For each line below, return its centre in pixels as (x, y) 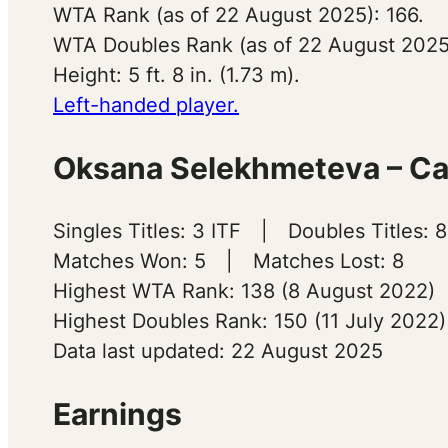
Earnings (117, 413)
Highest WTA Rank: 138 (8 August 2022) (244, 290)
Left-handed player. (146, 104)
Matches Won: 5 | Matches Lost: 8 (228, 260)
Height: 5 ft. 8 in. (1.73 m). (176, 74)
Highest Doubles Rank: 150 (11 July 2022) (249, 320)
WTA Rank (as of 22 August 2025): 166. (238, 14)
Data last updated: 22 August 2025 (218, 350)
